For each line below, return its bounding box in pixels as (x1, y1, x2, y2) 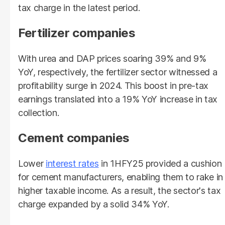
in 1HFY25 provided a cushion (98, 158, 222, 169)
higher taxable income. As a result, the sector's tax (18, 185, 221, 196)
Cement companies (18, 130, 130, 145)
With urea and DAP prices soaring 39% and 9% (18, 53, 206, 64)
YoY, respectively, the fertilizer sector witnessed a (18, 66, 217, 77)
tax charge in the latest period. (18, 2, 140, 13)
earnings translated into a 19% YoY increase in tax (18, 93, 217, 104)
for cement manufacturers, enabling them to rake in (18, 171, 223, 182)
